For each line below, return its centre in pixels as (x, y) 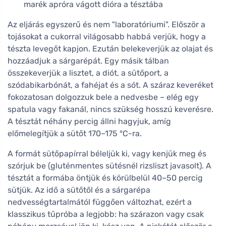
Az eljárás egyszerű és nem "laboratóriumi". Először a (106, 24)
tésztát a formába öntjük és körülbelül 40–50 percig (105, 178)
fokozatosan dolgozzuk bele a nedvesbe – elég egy (103, 97)
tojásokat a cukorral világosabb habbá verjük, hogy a (107, 36)
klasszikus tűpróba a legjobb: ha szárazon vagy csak (106, 214)
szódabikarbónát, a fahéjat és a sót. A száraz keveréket (110, 85)
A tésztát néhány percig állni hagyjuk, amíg (89, 121)
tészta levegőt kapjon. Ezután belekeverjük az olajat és (110, 48)
